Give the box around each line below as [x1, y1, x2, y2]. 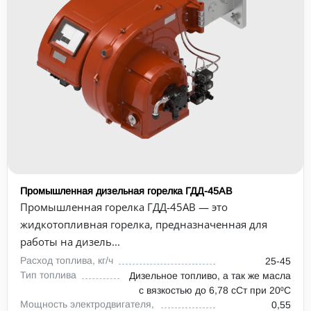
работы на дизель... [20, 235, 120, 249]
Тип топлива [20, 269, 76, 280]
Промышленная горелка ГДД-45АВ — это [20, 200, 228, 214]
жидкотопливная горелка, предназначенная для [20, 217, 267, 231]
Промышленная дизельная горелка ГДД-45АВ [20, 185, 233, 196]
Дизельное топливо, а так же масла [129, 270, 291, 281]
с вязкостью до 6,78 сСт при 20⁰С [139, 285, 291, 296]
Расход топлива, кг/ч [20, 255, 113, 266]
